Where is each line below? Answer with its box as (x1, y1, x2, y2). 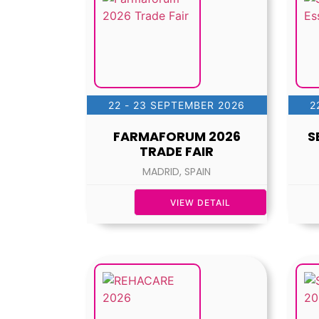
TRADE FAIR (140, 142, 214, 161)
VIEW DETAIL (169, 197, 231, 209)
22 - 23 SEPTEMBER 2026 (108, 99, 246, 112)
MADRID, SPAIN (142, 164, 211, 179)
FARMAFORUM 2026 (113, 127, 241, 146)
